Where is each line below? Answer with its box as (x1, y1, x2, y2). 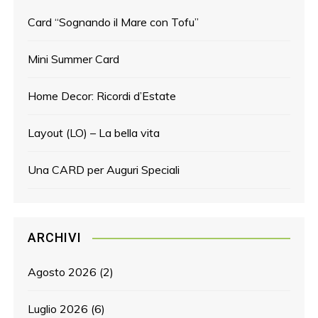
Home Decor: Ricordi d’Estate (28, 88, 177, 103)
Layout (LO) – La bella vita (28, 125, 160, 140)
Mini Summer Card (28, 51, 120, 66)
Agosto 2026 (28, 264, 97, 279)
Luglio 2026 (28, 301, 89, 316)
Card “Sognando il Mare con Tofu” (28, 14, 199, 29)
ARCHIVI (28, 229, 82, 245)
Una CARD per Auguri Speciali (28, 162, 180, 177)
